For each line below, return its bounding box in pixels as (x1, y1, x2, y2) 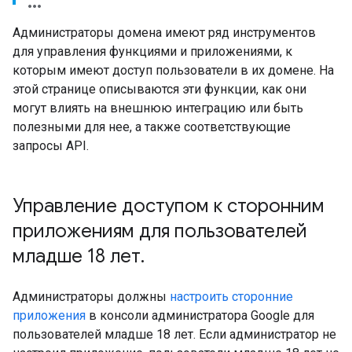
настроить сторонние (170, 289, 293, 304)
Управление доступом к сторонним (13, 194, 324, 218)
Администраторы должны (13, 289, 170, 304)
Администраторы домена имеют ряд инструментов (13, 25, 316, 40)
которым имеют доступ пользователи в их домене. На (13, 63, 334, 78)
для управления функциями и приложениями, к (13, 44, 292, 59)
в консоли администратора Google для (86, 308, 314, 323)
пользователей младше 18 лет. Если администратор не (13, 327, 336, 342)
